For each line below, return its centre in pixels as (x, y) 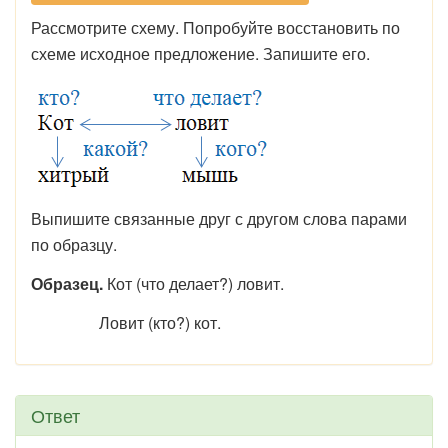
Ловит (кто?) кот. (126, 322)
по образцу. (74, 244)
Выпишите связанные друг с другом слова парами (219, 218)
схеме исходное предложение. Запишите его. (200, 53)
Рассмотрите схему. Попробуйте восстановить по (215, 27)
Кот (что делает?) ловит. (193, 283)
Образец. (67, 283)
